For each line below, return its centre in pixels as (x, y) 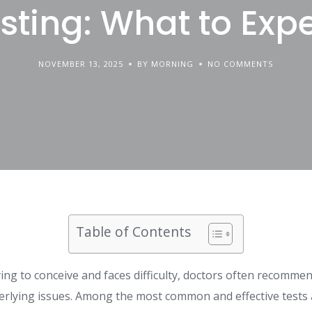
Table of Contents (133, 231)
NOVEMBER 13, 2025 (81, 63)
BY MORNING (166, 63)
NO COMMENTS (241, 63)
